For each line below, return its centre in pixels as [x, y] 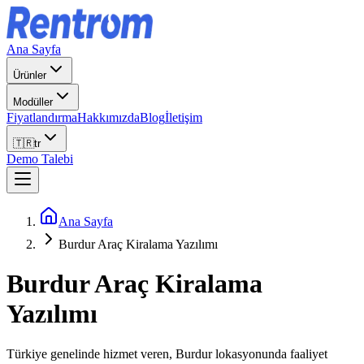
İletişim [184, 117]
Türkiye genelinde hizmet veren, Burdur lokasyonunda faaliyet [167, 353]
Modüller [33, 102]
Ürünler [30, 75]
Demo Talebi [40, 159]
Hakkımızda [108, 117]
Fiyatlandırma [42, 117]
